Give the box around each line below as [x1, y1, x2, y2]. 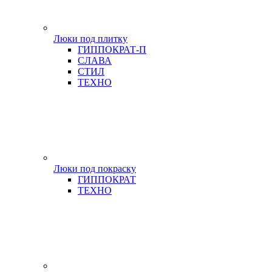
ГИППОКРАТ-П [78, 44, 146, 55]
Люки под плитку [53, 33, 127, 44]
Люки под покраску [53, 163, 136, 174]
